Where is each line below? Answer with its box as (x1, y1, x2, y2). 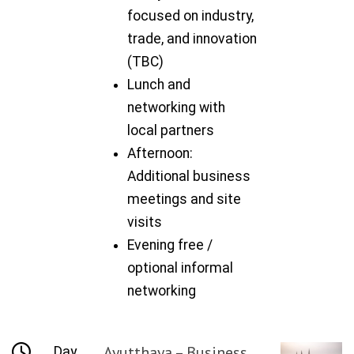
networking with (127, 99, 226, 115)
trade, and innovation (127, 30, 258, 47)
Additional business (127, 168, 251, 184)
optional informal (127, 259, 234, 276)
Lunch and (127, 76, 191, 92)
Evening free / (127, 236, 213, 253)
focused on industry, (127, 7, 254, 24)
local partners (127, 122, 215, 138)
